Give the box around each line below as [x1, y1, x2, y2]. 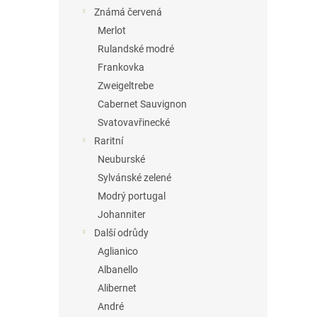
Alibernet [98, 282, 137, 294]
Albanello [98, 264, 138, 275]
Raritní [94, 135, 123, 146]
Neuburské [98, 154, 145, 165]
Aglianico [98, 246, 138, 257]
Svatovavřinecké [98, 117, 170, 128]
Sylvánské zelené [98, 172, 171, 183]
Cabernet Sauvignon [98, 98, 187, 110]
